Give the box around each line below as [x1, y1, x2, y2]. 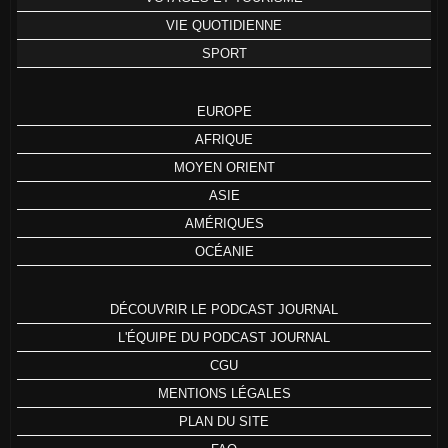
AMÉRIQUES [184, 215, 264, 231]
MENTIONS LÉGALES [157, 385, 291, 401]
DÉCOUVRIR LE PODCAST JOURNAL [110, 301, 338, 317]
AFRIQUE [195, 131, 253, 147]
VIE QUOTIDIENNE [166, 17, 282, 33]
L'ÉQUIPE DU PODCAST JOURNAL [118, 329, 330, 345]
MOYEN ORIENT [173, 159, 275, 175]
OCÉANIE [194, 243, 254, 259]
